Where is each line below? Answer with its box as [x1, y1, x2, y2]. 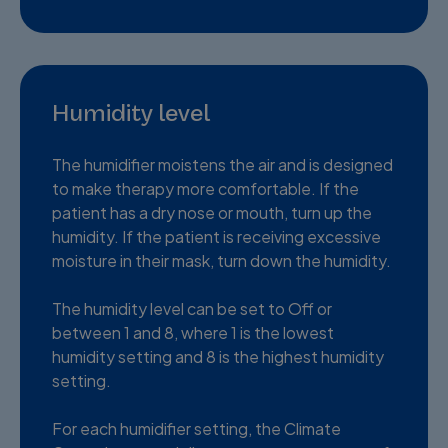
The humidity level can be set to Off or [52, 297, 332, 319]
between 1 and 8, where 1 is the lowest [52, 321, 334, 343]
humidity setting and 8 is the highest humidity [52, 345, 384, 367]
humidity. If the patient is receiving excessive [52, 225, 381, 247]
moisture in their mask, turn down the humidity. [52, 249, 391, 271]
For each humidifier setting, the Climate [52, 417, 341, 439]
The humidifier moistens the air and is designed [52, 153, 393, 175]
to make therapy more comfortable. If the [52, 177, 359, 199]
